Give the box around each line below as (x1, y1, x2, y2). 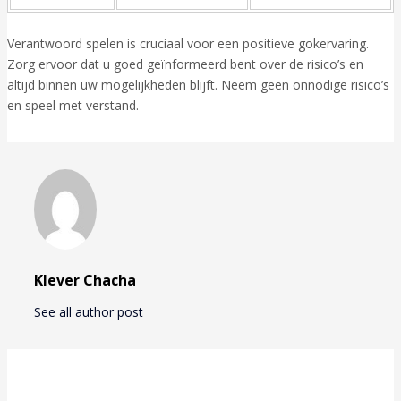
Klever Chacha (34, 269, 136, 290)
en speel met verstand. (7, 96, 139, 114)
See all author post (34, 303, 147, 320)
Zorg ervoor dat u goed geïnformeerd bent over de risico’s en (7, 55, 363, 73)
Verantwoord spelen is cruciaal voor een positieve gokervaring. (7, 34, 369, 52)
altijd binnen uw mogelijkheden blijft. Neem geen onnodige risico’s (7, 75, 389, 93)
